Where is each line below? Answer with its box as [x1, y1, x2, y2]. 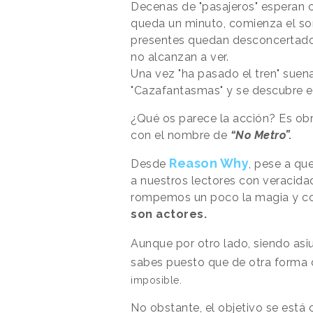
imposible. [131, 274, 182, 286]
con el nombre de [131, 128, 231, 142]
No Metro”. [235, 128, 292, 142]
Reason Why [169, 155, 249, 170]
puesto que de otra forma [163, 255, 311, 269]
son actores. [131, 207, 207, 221]
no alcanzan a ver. [131, 50, 228, 64]
